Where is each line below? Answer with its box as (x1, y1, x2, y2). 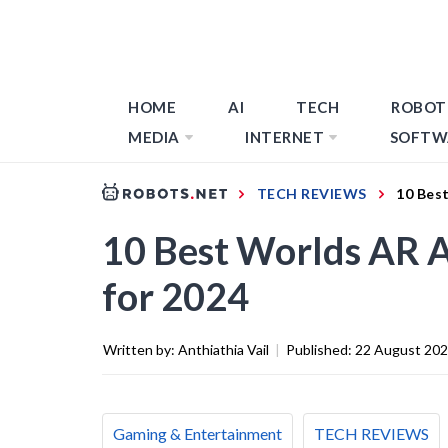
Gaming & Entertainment (113, 423, 282, 443)
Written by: (103, 340, 178, 358)
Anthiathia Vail (178, 340, 269, 358)
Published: (286, 340, 355, 358)
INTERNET (245, 128, 324, 146)
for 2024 (102, 272, 249, 319)
